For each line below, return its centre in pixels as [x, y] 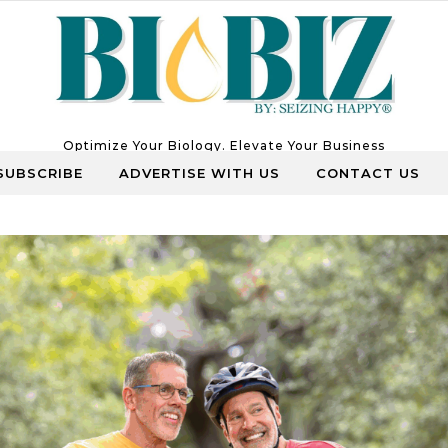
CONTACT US [368, 173]
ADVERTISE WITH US [199, 173]
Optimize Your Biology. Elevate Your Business [224, 145]
